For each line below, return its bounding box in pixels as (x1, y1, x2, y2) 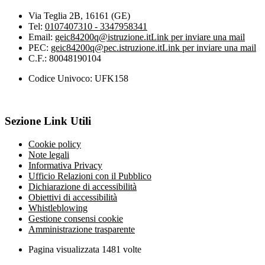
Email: (28, 31, 55, 42)
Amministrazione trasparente (28, 224, 135, 234)
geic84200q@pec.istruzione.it (51, 42, 162, 53)
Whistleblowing (28, 203, 88, 213)
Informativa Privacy (28, 160, 102, 170)
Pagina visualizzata (28, 244, 102, 254)
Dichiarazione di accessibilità (28, 182, 137, 192)
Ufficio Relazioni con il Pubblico (28, 171, 151, 181)
